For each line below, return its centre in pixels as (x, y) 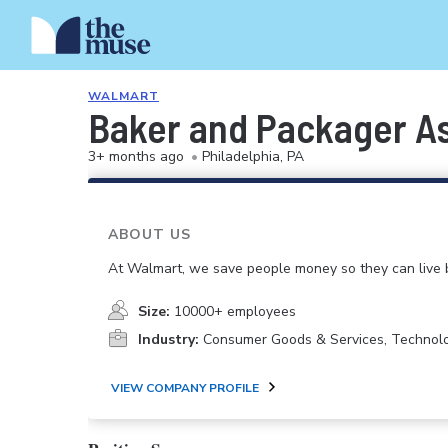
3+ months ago (136, 156)
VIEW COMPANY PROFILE (185, 387)
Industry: (168, 340)
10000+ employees (235, 312)
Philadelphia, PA (253, 156)
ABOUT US (149, 234)
